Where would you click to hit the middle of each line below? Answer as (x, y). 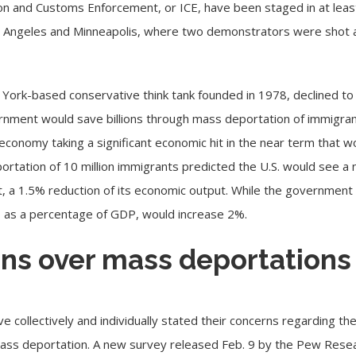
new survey (135, 344)
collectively (44, 320)
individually (130, 320)
